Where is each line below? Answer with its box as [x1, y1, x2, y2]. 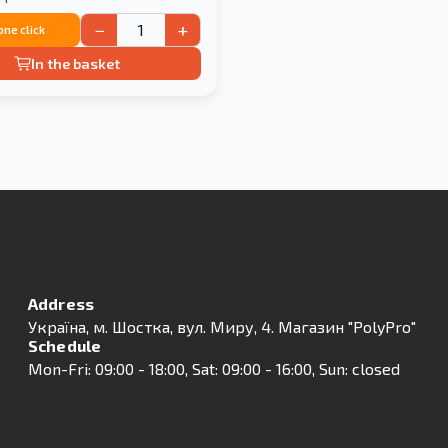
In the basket [31, 55, 121, 73]
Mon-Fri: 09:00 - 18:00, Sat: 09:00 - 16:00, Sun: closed [28, 359, 400, 379]
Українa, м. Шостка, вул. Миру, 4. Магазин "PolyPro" [28, 317, 416, 337]
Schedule [28, 336, 102, 356]
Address [28, 294, 95, 314]
